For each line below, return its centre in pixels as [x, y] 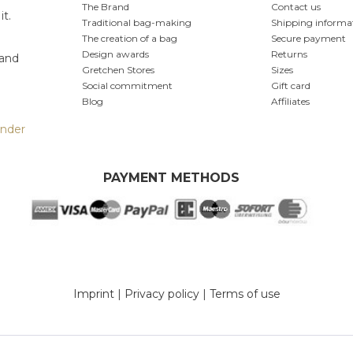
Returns [289, 54]
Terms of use [245, 294]
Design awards [115, 54]
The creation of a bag [130, 38]
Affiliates [290, 101]
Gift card [291, 85]
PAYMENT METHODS [172, 178]
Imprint [93, 294]
